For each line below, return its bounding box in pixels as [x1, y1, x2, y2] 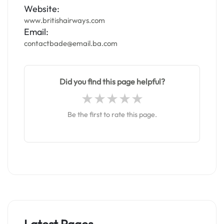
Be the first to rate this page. [67, 110, 157, 119]
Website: [24, 3, 59, 14]
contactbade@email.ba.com [24, 38, 117, 48]
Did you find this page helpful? [59, 76, 165, 86]
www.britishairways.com [24, 15, 105, 25]
